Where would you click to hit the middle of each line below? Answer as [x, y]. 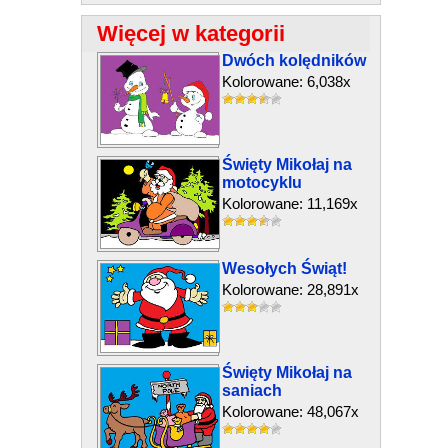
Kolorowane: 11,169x [289, 203]
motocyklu [261, 182]
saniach [251, 390]
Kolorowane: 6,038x [286, 81]
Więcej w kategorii [190, 33]
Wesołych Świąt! [284, 268]
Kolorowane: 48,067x [290, 411]
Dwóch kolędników [293, 60]
